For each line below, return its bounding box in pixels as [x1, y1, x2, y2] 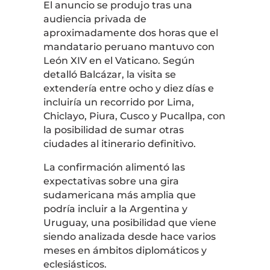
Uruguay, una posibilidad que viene [43, 216, 216, 228]
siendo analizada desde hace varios [43, 230, 216, 242]
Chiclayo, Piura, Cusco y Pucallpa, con [43, 110, 225, 122]
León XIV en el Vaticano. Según [43, 54, 195, 66]
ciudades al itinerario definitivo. [43, 137, 196, 149]
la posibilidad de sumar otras [43, 124, 184, 136]
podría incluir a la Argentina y [43, 202, 187, 215]
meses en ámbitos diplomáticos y [43, 244, 207, 256]
